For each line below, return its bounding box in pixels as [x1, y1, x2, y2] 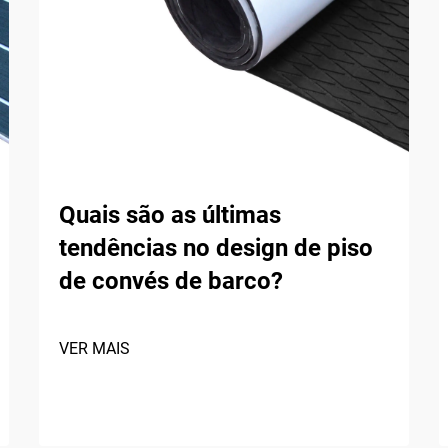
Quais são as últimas [59, 201, 281, 229]
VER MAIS [59, 339, 130, 358]
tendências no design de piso [59, 234, 373, 262]
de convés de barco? [59, 267, 283, 295]
